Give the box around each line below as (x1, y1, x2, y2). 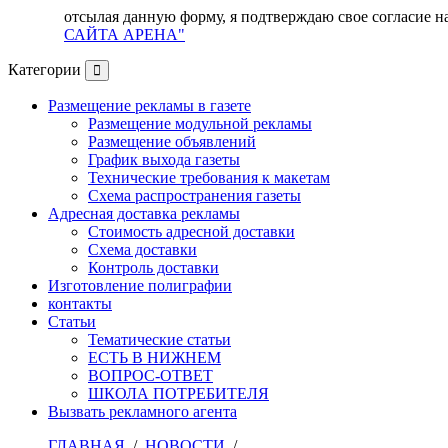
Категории (8, 61, 81, 79)
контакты (48, 295, 112, 313)
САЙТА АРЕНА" (64, 26, 185, 44)
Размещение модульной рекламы (88, 115, 312, 133)
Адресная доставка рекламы (48, 205, 240, 223)
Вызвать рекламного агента (48, 403, 237, 421)
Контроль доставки (88, 259, 219, 277)
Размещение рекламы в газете (48, 97, 251, 115)
